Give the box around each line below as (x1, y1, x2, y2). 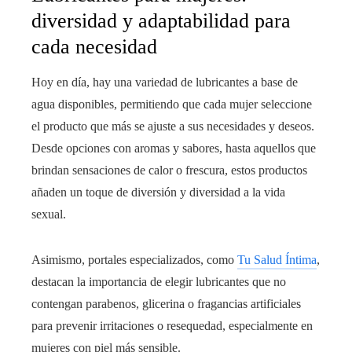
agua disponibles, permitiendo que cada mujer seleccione (31, 97, 312, 112)
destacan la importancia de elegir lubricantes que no (31, 275, 286, 289)
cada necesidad (31, 35, 157, 59)
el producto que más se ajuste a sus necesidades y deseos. (31, 119, 314, 134)
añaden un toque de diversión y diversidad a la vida (31, 185, 285, 200)
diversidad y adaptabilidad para (31, 9, 291, 33)
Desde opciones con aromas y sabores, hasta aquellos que (31, 141, 316, 156)
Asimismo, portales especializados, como (31, 253, 237, 267)
